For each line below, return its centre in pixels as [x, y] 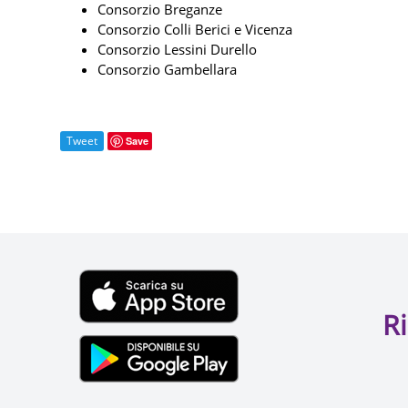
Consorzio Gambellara [167, 69]
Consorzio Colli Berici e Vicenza [195, 29]
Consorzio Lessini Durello [177, 49]
